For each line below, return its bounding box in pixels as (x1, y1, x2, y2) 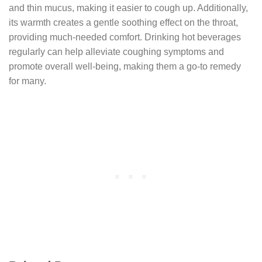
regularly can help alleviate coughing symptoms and (9, 47, 224, 57)
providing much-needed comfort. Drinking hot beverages (9, 32, 241, 43)
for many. (9, 76, 46, 87)
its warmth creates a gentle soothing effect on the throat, (9, 18, 238, 28)
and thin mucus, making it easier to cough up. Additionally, (9, 3, 248, 13)
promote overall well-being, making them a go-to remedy (9, 61, 241, 72)
